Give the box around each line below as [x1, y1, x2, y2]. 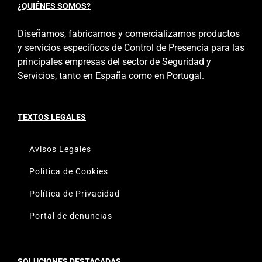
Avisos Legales [29, 144, 91, 154]
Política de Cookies [29, 166, 108, 176]
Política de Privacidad [29, 188, 120, 198]
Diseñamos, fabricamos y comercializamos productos [18, 27, 240, 39]
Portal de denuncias [29, 211, 112, 220]
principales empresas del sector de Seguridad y [18, 56, 211, 67]
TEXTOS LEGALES [18, 112, 86, 122]
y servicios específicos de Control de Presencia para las [18, 42, 244, 53]
